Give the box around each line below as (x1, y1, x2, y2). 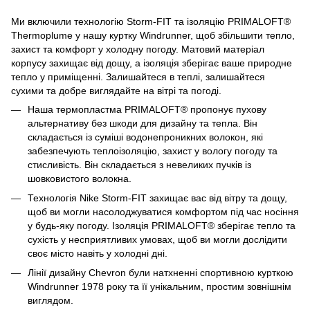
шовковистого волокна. (28, 172, 131, 184)
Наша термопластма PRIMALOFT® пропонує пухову (28, 103, 266, 115)
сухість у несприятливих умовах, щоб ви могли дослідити (28, 233, 287, 245)
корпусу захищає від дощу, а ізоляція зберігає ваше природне (11, 57, 292, 69)
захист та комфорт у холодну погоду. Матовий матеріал (11, 43, 264, 55)
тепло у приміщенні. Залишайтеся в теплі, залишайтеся (11, 71, 265, 82)
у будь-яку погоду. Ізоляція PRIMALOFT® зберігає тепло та (28, 219, 295, 231)
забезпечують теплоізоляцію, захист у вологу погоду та (28, 145, 277, 156)
